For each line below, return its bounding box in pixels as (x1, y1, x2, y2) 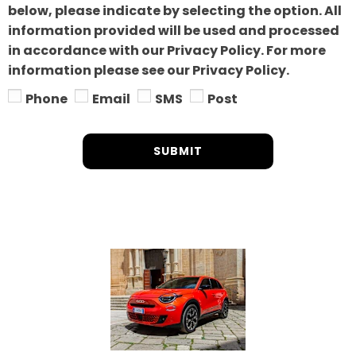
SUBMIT (153, 142, 203, 159)
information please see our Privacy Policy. (8, 60, 289, 79)
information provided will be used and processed (8, 21, 339, 40)
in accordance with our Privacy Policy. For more (8, 41, 326, 60)
